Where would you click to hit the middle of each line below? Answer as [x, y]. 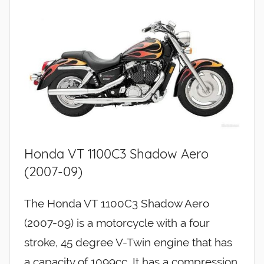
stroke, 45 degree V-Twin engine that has [128, 242]
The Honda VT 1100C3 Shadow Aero [117, 204]
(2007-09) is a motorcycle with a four [117, 223]
